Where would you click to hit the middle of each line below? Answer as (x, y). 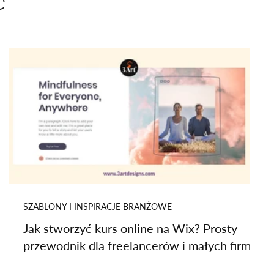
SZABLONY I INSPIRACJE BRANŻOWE (98, 206)
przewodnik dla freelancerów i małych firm (137, 245)
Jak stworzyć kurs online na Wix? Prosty (130, 228)
